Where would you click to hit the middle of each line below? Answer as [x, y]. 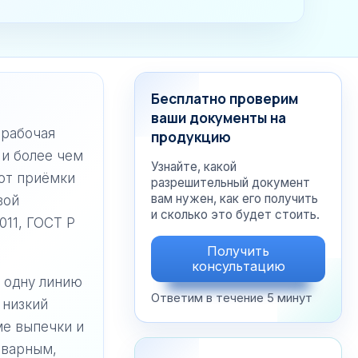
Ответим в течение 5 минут [232, 298]
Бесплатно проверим [225, 98]
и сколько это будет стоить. [235, 215]
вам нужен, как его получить [235, 199]
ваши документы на [219, 117]
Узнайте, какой [194, 167]
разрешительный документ [231, 183]
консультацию [238, 266]
